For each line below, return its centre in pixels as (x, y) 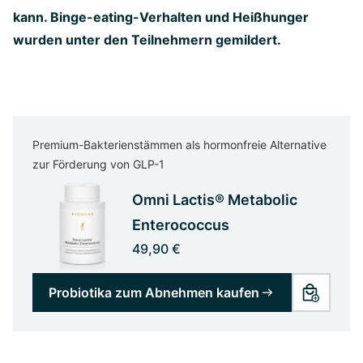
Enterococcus (180, 224)
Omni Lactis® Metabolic (214, 199)
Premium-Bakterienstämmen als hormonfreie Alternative (179, 144)
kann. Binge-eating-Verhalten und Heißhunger (161, 17)
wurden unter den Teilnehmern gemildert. (147, 39)
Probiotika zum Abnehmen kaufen (154, 293)
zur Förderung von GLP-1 (98, 164)
